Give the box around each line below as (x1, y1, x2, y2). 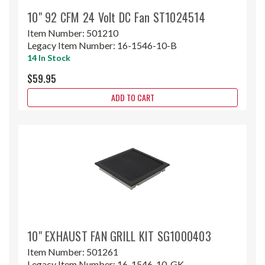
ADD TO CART (111, 91, 154, 104)
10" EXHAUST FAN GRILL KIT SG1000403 (27, 227, 211, 245)
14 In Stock (27, 52, 70, 63)
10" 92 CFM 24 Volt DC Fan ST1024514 (27, 8, 205, 26)
